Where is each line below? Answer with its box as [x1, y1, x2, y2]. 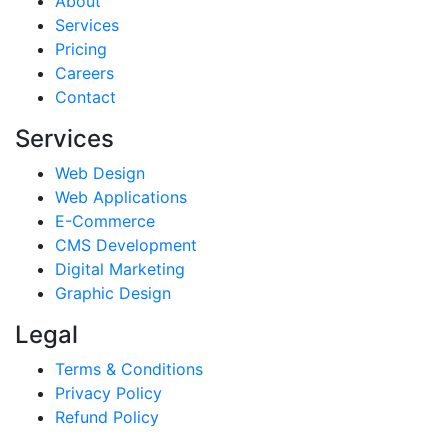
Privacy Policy [55, 383, 162, 404]
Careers [55, 63, 114, 84]
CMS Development [55, 235, 197, 256]
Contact [55, 87, 116, 108]
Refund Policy [55, 407, 159, 428]
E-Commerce [55, 211, 155, 232]
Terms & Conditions [55, 359, 203, 380]
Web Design [55, 163, 145, 184]
